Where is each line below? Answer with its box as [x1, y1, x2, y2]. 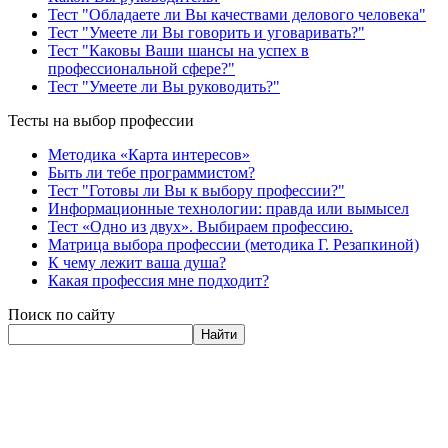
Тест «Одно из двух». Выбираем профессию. [48, 218, 353, 236]
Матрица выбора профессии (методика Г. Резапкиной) [48, 236, 419, 254]
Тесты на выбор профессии [8, 112, 194, 130]
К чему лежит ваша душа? [48, 254, 226, 272]
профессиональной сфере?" [48, 60, 235, 78]
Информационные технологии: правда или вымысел [48, 200, 409, 218]
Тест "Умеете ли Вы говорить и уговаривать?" [48, 24, 365, 42]
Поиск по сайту [8, 306, 115, 324]
